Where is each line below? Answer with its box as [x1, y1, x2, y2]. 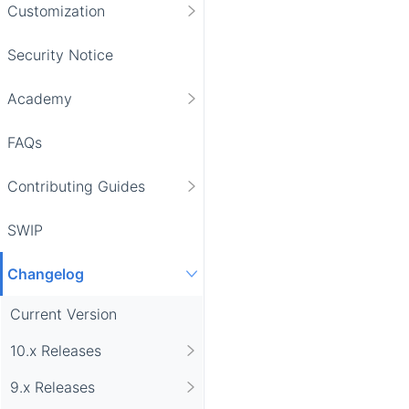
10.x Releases [10, 341, 101, 360]
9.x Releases [10, 377, 95, 396]
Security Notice [7, 45, 113, 64]
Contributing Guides [7, 176, 145, 195]
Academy [7, 89, 72, 108]
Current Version [10, 304, 117, 323]
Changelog [7, 264, 84, 283]
